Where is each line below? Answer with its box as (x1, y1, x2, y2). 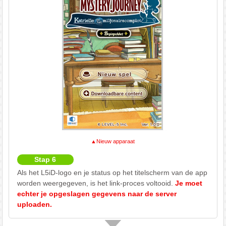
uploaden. (17, 200, 52, 208)
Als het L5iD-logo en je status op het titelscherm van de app (17, 168, 207, 177)
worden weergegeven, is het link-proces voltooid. (17, 179, 175, 187)
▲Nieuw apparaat (91, 138, 135, 144)
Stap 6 (34, 155, 56, 163)
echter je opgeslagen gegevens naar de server (17, 189, 177, 198)
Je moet (175, 179, 202, 187)
